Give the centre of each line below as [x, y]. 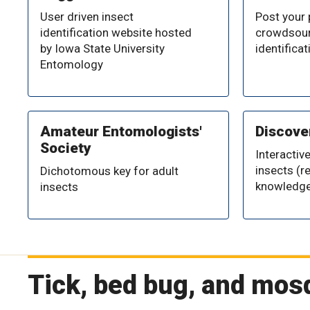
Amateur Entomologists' [121, 131]
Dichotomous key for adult [109, 171]
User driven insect [87, 16]
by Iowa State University [102, 48]
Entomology [72, 64]
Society [66, 148]
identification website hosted [116, 32]
